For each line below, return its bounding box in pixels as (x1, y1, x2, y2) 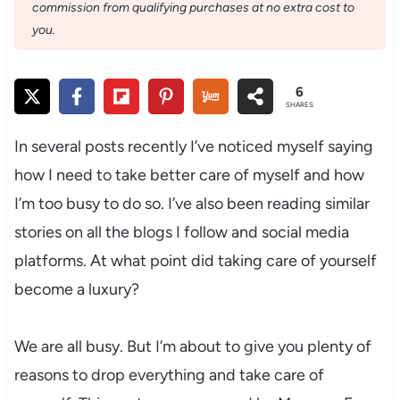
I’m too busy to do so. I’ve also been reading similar (13, 193, 370, 213)
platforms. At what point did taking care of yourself (13, 250, 377, 271)
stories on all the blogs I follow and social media (13, 221, 349, 242)
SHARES (286, 99, 314, 109)
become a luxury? (13, 279, 139, 299)
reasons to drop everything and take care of (13, 364, 324, 385)
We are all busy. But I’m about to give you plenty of (13, 336, 371, 356)
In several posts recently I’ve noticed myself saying (13, 136, 373, 156)
